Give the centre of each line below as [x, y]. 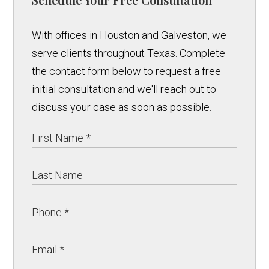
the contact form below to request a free [127, 71]
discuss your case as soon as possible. [122, 107]
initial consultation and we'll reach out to [124, 89]
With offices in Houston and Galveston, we [129, 35]
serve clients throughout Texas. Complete [129, 53]
